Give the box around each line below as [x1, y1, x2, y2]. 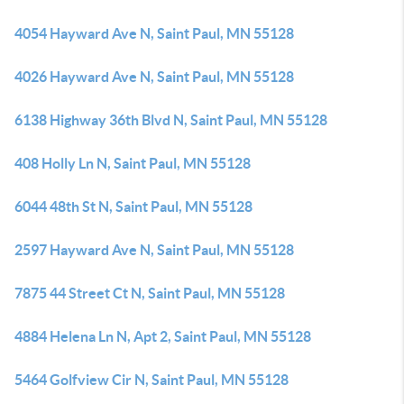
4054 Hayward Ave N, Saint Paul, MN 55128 [14, 25, 294, 41]
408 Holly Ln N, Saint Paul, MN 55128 [14, 155, 251, 171]
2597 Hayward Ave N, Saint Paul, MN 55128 [14, 242, 294, 258]
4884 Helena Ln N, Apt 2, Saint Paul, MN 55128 [14, 328, 311, 344]
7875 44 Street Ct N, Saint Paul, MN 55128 [14, 285, 285, 301]
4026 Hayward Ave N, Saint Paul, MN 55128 [14, 69, 294, 85]
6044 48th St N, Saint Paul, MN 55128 [14, 198, 252, 215]
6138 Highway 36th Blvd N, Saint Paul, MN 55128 [14, 112, 327, 128]
